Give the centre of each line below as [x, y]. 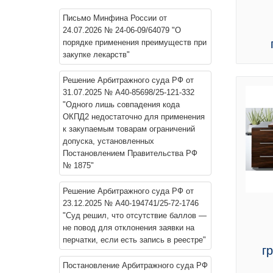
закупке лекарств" [96, 55]
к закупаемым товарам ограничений [129, 129]
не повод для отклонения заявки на [129, 228]
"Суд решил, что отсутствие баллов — [135, 215]
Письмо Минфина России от [115, 18]
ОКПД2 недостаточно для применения [134, 117]
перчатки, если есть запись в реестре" [134, 240]
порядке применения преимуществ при [135, 42]
